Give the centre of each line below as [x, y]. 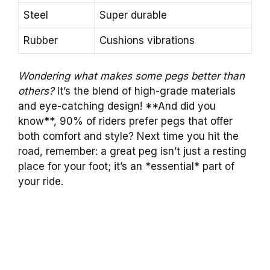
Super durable [133, 15]
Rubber [41, 40]
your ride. [41, 182]
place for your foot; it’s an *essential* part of [126, 167]
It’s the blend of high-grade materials [145, 91]
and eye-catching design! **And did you [117, 106]
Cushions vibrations [147, 40]
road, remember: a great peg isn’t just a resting [132, 152]
